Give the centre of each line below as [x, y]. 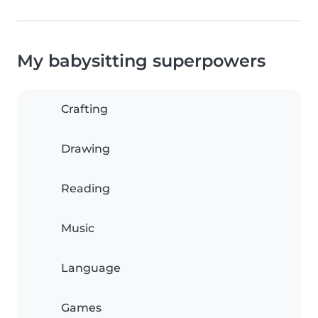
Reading [86, 189]
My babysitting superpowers [141, 61]
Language [91, 268]
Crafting [84, 109]
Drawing [86, 149]
